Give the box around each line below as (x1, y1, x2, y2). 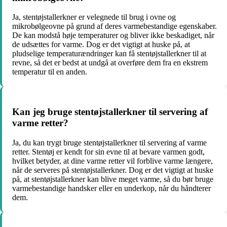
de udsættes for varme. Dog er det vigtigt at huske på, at (12, 40, 190, 49)
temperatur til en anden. (12, 67, 87, 77)
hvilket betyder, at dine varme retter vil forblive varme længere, (12, 156, 213, 165)
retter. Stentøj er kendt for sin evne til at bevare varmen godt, (12, 147, 205, 156)
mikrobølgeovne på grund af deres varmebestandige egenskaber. (12, 22, 217, 31)
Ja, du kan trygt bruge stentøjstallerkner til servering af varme (12, 138, 207, 147)
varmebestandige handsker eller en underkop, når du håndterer (12, 183, 211, 193)
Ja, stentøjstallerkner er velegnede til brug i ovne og (12, 13, 176, 22)
